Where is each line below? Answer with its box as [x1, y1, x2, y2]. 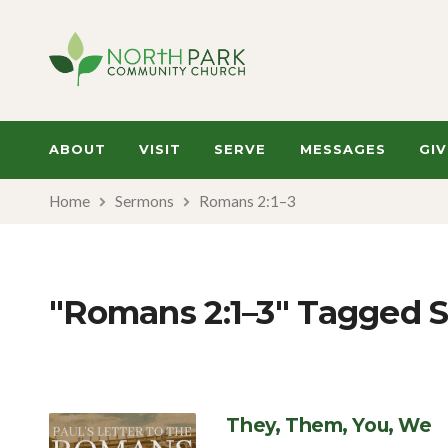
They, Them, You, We [226, 413, 432, 437]
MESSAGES [299, 141, 386, 157]
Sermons [115, 192, 174, 210]
